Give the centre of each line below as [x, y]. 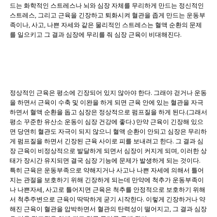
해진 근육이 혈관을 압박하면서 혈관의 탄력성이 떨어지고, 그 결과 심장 [108, 209]
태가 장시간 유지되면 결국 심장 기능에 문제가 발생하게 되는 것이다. [105, 160]
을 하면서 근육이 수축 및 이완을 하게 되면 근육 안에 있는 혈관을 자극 [107, 102]
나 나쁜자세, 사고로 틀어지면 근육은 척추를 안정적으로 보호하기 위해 [108, 189]
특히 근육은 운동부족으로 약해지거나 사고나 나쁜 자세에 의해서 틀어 [107, 170]
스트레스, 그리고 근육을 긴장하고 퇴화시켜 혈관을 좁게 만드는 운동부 [108, 15]
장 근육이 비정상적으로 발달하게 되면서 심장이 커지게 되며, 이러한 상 [108, 150]
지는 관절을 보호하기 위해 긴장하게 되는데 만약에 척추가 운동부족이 [107, 179]
